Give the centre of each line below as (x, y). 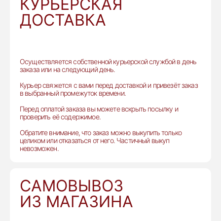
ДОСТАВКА (63, 20)
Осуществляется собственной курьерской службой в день (108, 61)
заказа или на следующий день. (68, 69)
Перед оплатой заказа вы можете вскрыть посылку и (99, 109)
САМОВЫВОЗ (72, 186)
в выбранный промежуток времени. (73, 93)
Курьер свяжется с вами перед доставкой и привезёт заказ (109, 85)
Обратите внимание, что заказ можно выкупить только (101, 132)
